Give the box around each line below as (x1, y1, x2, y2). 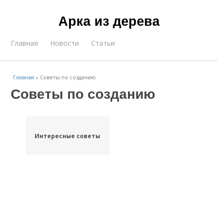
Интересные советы (35, 131, 101, 140)
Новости (50, 38, 79, 48)
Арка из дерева (58, 11, 160, 30)
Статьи (91, 38, 115, 48)
